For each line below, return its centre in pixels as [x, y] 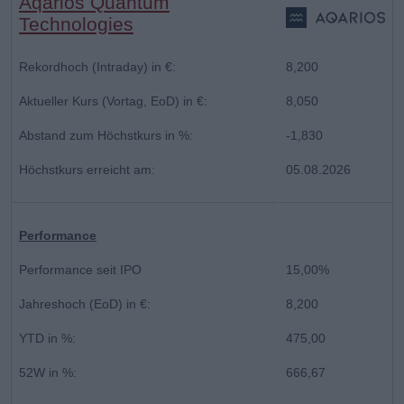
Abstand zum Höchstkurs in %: [106, 135]
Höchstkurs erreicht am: [87, 169]
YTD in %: [47, 338]
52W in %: [48, 372]
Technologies [76, 23]
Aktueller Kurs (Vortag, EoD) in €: [113, 101]
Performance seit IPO [80, 269]
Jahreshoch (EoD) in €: [85, 303]
